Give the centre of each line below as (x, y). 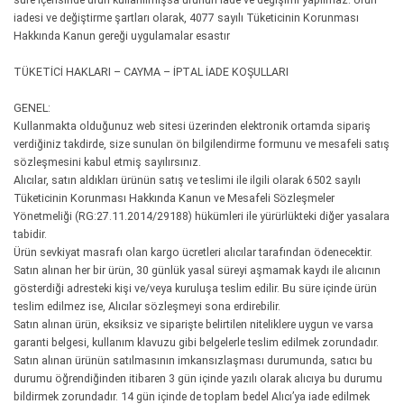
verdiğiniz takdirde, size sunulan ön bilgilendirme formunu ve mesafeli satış (202, 144)
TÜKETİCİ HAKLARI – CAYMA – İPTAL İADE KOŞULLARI (151, 72)
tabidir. (30, 234)
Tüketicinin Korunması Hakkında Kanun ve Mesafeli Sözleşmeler (174, 198)
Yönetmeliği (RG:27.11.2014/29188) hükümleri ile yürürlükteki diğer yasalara (202, 216)
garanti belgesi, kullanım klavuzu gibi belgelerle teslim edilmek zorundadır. (196, 342)
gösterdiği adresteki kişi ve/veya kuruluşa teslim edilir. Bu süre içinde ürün (195, 288)
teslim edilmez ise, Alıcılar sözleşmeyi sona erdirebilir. (147, 306)
